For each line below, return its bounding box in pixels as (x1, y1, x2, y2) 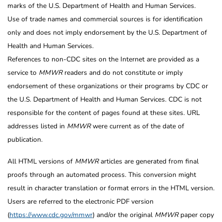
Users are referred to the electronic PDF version (7, 196, 154, 206)
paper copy (178, 210, 214, 220)
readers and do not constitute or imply (62, 67, 183, 77)
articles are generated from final (99, 156, 199, 166)
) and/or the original (93, 210, 155, 220)
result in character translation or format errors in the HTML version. (7, 183, 215, 193)
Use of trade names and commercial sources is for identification (7, 14, 203, 24)
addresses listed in (7, 121, 67, 131)
